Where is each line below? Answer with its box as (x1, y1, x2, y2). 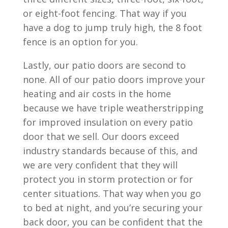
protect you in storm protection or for (22, 173, 193, 185)
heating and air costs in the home (22, 88, 171, 100)
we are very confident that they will (22, 159, 178, 171)
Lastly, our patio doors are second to (22, 59, 186, 71)
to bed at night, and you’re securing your (22, 202, 203, 214)
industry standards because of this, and (22, 145, 197, 157)
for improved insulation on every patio (22, 116, 193, 128)
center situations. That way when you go (22, 187, 201, 199)
